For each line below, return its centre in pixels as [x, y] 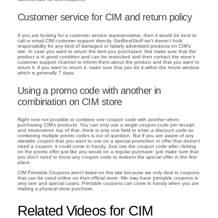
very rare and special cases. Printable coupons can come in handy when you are [108, 183]
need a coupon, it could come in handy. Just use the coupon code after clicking [107, 146]
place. [24, 163]
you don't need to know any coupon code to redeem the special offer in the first [107, 157]
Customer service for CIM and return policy [105, 17]
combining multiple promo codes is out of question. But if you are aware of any [106, 136]
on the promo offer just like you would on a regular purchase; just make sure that [108, 152]
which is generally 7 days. [46, 73]
